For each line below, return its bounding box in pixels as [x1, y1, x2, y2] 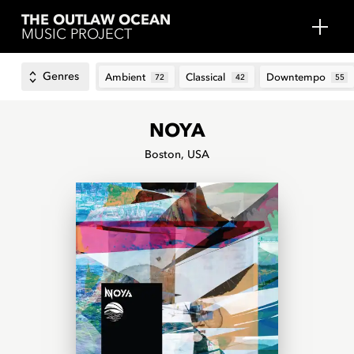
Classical [186, 70, 226, 83]
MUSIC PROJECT [21, 25, 132, 43]
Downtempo [265, 70, 326, 83]
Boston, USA [145, 148, 209, 162]
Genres [43, 70, 80, 84]
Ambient [105, 70, 145, 83]
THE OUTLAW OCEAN [21, 11, 171, 28]
